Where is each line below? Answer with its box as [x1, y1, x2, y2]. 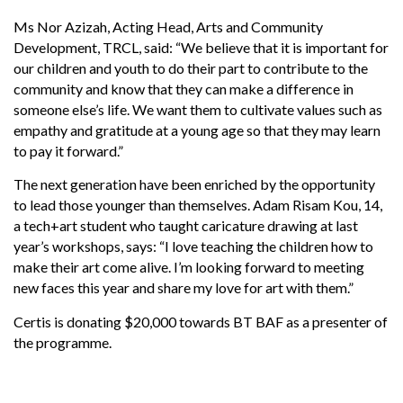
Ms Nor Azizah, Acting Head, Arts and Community [13, 17, 323, 35]
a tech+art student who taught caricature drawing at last [13, 217, 358, 235]
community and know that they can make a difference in [13, 79, 354, 97]
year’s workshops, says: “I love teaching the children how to [13, 237, 373, 255]
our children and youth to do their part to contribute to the [13, 58, 368, 76]
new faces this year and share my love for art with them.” [13, 279, 354, 297]
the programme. [13, 333, 112, 351]
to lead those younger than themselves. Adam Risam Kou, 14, [13, 196, 382, 214]
